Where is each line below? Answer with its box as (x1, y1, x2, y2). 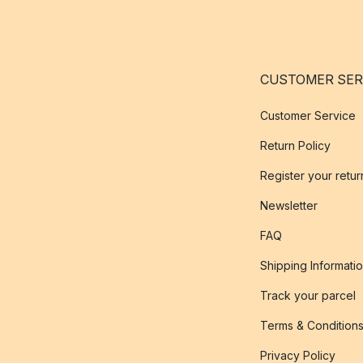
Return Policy (260, 139, 331, 152)
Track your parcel (260, 288, 356, 302)
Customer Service (260, 109, 356, 122)
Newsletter (260, 199, 318, 212)
